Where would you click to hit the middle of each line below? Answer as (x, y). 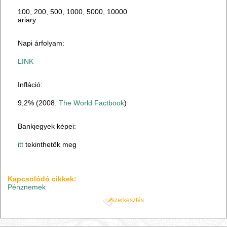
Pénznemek (27, 187)
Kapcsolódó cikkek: (42, 179)
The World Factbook (92, 103)
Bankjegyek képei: (47, 126)
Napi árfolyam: (41, 43)
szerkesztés (127, 200)
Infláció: (30, 85)
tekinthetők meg (50, 145)
